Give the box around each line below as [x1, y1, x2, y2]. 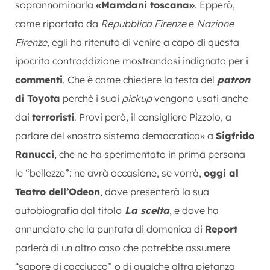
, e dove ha [169, 204, 219, 216]
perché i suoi [60, 92, 122, 104]
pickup [122, 92, 152, 104]
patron [217, 73, 250, 86]
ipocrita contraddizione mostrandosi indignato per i [15, 54, 248, 67]
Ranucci [15, 148, 54, 160]
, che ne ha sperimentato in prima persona [54, 148, 245, 160]
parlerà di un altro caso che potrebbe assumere [15, 241, 230, 254]
